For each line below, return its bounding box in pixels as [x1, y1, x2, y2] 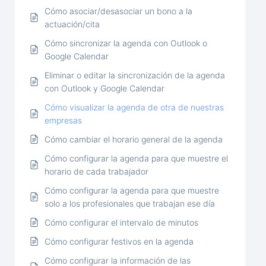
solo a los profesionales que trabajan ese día [45, 198, 215, 208]
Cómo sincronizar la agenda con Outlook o [45, 37, 207, 48]
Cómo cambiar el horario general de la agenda [45, 134, 223, 144]
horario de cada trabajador [45, 166, 148, 176]
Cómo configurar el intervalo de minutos [45, 217, 198, 227]
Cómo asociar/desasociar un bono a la [45, 5, 192, 16]
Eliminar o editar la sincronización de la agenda [45, 69, 225, 80]
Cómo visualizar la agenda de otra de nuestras [45, 102, 224, 112]
